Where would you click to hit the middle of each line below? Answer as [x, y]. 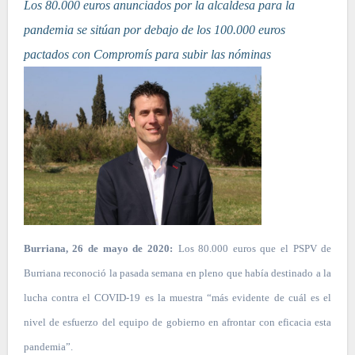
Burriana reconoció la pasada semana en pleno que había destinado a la [177, 273]
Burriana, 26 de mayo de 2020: [98, 249]
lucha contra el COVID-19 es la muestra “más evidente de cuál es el [177, 298]
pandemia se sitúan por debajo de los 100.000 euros [154, 30]
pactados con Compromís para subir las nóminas [147, 55]
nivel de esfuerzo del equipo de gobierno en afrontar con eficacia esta [177, 323]
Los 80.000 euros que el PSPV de [255, 249]
